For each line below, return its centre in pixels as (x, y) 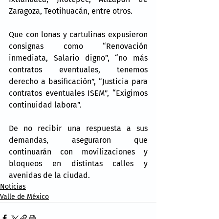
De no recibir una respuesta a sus (78, 128)
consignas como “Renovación (78, 46)
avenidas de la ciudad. (49, 175)
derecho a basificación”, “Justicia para (78, 81)
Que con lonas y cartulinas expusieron (78, 34)
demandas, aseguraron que (78, 140)
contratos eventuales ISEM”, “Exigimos (78, 93)
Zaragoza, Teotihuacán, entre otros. (71, 11)
